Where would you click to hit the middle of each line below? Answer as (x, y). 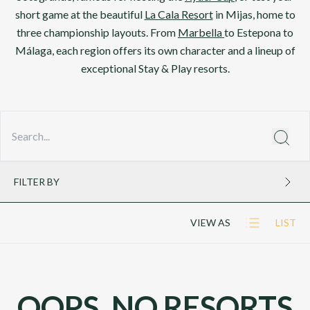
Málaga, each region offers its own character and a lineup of (155, 50)
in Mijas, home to (254, 14)
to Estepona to (259, 32)
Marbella (201, 32)
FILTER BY (37, 182)
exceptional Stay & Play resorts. (155, 68)
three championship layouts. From (97, 32)
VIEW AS (210, 222)
